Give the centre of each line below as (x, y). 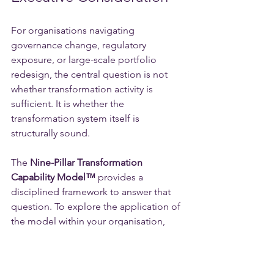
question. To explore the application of (97, 206)
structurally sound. (50, 133)
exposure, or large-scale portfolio (85, 59)
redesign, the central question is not (91, 74)
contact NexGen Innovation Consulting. (97, 235)
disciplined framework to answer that (92, 191)
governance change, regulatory (80, 45)
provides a (120, 177)
